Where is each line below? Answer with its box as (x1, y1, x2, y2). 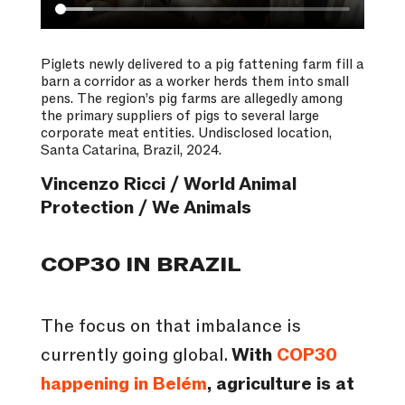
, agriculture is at (206, 372, 354, 396)
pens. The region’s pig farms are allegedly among (40, 89, 343, 108)
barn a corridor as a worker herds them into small (40, 71, 349, 90)
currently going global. (40, 343, 231, 367)
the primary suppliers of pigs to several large (40, 106, 319, 125)
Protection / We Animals (40, 195, 251, 220)
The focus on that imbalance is (40, 314, 301, 338)
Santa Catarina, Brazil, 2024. (40, 140, 225, 159)
